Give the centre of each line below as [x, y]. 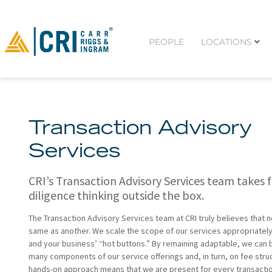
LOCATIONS [226, 42]
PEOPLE [166, 42]
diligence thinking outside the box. [116, 195]
